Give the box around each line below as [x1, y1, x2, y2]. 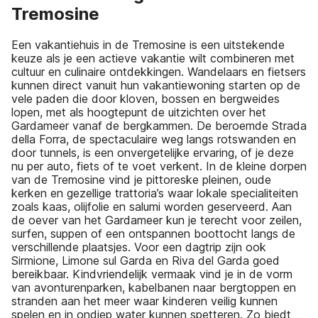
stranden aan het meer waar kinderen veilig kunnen [11, 293, 278, 308]
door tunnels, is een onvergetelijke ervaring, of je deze [11, 145, 294, 160]
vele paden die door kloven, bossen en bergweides [11, 91, 280, 106]
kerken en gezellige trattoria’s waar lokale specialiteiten [11, 185, 298, 200]
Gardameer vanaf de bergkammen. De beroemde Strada [11, 118, 307, 133]
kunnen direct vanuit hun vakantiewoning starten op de [11, 77, 300, 92]
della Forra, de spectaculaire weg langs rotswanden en [11, 131, 296, 146]
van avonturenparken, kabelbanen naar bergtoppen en [11, 280, 296, 295]
